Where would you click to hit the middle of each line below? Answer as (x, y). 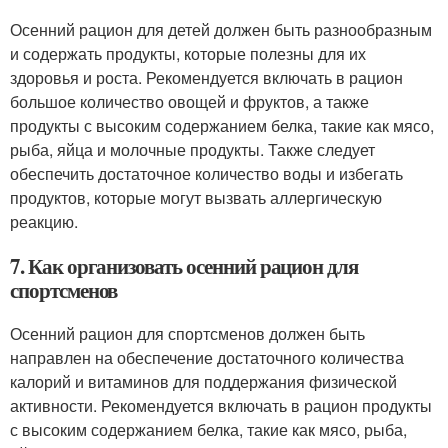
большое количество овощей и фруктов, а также (189, 101)
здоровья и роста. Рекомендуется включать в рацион (206, 77)
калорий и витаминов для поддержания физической (203, 381)
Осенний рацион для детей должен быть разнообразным (221, 29)
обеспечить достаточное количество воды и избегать (206, 173)
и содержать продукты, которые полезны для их (188, 53)
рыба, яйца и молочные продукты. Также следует (192, 149)
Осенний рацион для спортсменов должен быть (187, 333)
